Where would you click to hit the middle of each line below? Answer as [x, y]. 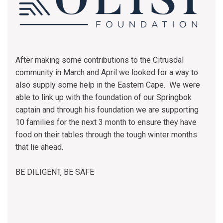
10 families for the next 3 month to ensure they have [106, 122]
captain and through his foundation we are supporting [107, 110]
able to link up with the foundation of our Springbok [104, 97]
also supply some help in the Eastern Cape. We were [108, 85]
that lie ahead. [39, 147]
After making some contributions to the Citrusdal [100, 60]
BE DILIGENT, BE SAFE [55, 172]
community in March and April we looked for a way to [107, 72]
